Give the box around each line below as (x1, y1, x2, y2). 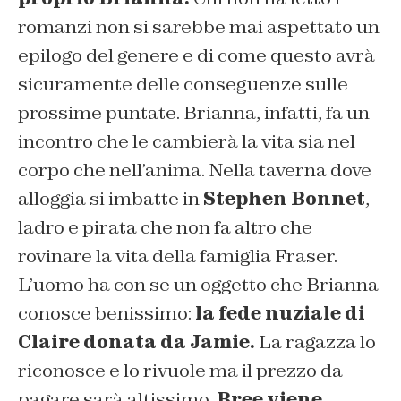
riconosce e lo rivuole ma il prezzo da (18, 358, 343, 382)
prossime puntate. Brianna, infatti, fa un (18, 100, 370, 124)
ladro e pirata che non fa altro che (18, 215, 312, 239)
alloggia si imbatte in (18, 186, 203, 210)
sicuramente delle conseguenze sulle (18, 72, 348, 96)
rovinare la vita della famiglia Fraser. (18, 243, 337, 268)
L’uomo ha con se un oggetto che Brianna (18, 272, 379, 296)
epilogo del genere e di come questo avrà (18, 43, 375, 67)
